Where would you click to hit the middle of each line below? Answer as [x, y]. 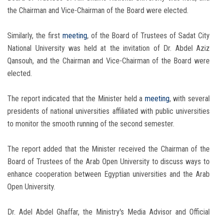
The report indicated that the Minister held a [76, 99]
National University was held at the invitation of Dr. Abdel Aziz [108, 48]
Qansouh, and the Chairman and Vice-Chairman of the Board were [108, 61]
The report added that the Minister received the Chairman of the [108, 149]
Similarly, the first [35, 36]
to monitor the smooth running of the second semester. [91, 124]
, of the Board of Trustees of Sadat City [148, 36]
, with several [190, 99]
